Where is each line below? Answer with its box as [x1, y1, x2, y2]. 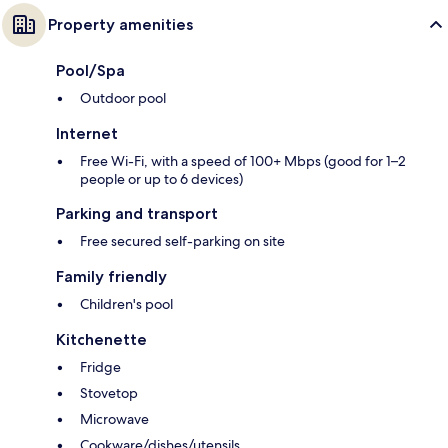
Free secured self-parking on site [80, 232, 285, 251]
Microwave [80, 410, 149, 429]
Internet [56, 124, 118, 144]
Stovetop [80, 384, 138, 403]
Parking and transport [56, 204, 218, 224]
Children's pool [80, 295, 173, 314]
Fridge [80, 358, 121, 377]
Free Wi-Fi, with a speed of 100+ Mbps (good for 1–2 [80, 152, 406, 171]
